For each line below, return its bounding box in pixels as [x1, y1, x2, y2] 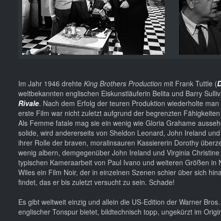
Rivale [18, 98, 39, 108]
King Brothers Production [84, 78, 164, 88]
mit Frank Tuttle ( [164, 78, 217, 88]
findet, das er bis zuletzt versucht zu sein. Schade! [18, 177, 175, 187]
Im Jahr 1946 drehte [18, 78, 84, 88]
